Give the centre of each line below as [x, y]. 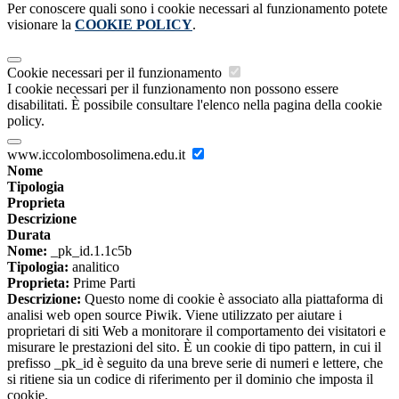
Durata [29, 235]
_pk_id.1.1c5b [90, 251]
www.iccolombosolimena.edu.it [98, 155]
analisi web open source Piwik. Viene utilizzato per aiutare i [175, 315]
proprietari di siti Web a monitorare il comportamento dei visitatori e [196, 331]
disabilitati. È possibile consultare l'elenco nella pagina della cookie [195, 105]
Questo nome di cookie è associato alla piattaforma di [232, 299]
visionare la [41, 25]
